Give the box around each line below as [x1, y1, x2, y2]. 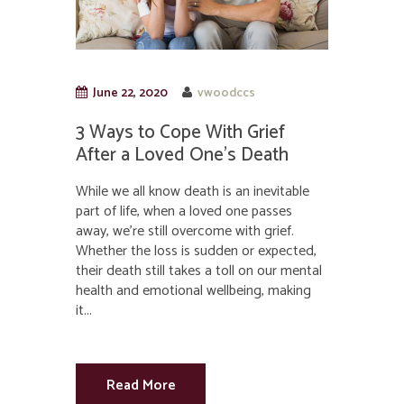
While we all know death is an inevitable [76, 179, 309, 204]
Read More [106, 372, 176, 398]
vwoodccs [197, 82, 256, 103]
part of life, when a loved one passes [76, 198, 292, 224]
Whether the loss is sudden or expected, [76, 238, 317, 263]
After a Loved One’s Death [76, 139, 289, 170]
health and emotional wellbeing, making [76, 278, 311, 303]
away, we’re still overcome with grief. [76, 218, 294, 243]
